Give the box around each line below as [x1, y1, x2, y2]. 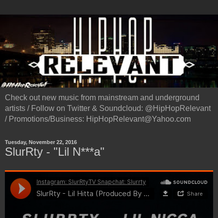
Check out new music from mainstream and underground [5, 93, 200, 102]
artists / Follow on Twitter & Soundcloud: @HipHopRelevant [5, 104, 211, 113]
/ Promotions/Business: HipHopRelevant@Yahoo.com [5, 115, 191, 124]
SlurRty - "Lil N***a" [5, 145, 105, 159]
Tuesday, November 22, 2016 [5, 139, 77, 145]
